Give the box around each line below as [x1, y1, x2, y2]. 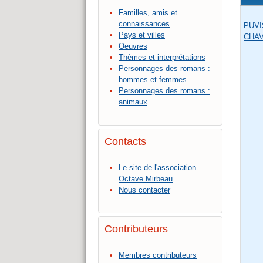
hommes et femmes [119, 75, 187, 85]
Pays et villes [119, 31, 165, 40]
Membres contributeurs [119, 250, 197, 259]
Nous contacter [119, 185, 170, 194]
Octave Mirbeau [119, 174, 173, 183]
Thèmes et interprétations [119, 53, 205, 62]
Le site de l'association [119, 163, 196, 172]
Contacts [104, 135, 146, 147]
